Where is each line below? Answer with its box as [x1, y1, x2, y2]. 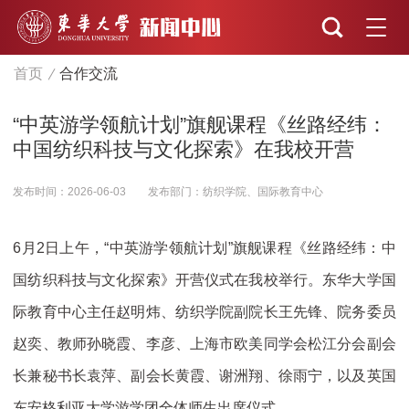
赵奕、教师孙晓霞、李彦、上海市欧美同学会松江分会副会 [13, 336, 396, 352]
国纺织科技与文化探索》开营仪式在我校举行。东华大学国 [13, 272, 396, 288]
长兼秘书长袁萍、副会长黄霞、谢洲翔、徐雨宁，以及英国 [13, 368, 396, 384]
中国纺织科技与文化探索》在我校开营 [13, 139, 355, 162]
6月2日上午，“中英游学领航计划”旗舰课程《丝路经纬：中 [13, 240, 396, 257]
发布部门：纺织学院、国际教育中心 [148, 185, 324, 199]
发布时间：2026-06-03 [13, 185, 127, 199]
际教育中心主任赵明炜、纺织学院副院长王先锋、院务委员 [13, 304, 396, 320]
